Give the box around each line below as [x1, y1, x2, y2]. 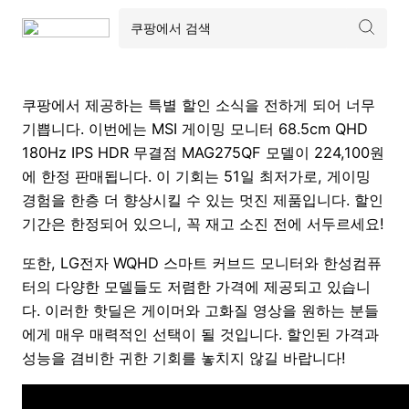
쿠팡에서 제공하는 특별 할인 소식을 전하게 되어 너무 [22, 96, 375, 115]
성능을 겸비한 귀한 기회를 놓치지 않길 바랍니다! [22, 348, 346, 367]
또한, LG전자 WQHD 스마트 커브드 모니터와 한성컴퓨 [22, 253, 382, 272]
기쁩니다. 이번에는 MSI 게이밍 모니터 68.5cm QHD [22, 120, 368, 139]
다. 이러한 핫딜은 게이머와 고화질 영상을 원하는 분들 [22, 300, 379, 320]
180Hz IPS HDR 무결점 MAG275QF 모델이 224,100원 [22, 143, 384, 163]
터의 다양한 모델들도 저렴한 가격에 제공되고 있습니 [22, 277, 371, 296]
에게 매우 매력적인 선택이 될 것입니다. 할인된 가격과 [22, 324, 379, 343]
